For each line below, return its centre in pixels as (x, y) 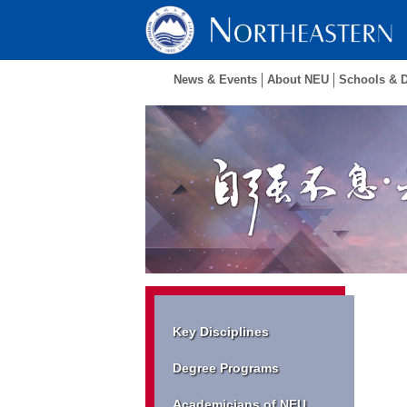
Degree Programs (226, 368)
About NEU (298, 79)
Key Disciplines (221, 332)
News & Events (215, 79)
